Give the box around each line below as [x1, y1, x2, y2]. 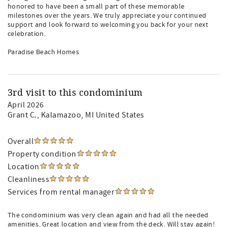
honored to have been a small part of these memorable [8, 2, 185, 11]
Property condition [8, 149, 77, 159]
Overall [8, 136, 34, 146]
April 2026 [8, 100, 44, 110]
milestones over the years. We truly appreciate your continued [8, 11, 207, 20]
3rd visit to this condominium [8, 87, 143, 98]
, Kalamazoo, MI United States [36, 110, 144, 120]
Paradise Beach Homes [8, 48, 79, 57]
